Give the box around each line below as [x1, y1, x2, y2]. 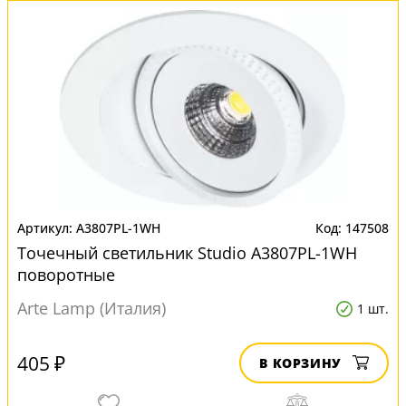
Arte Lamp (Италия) [17, 297, 166, 319]
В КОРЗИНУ [259, 354, 342, 372]
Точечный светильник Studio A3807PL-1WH [17, 242, 357, 264]
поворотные [17, 264, 115, 285]
